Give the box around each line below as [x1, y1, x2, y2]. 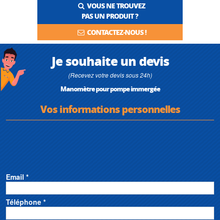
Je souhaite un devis [51, 52, 169, 70]
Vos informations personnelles [40, 102, 180, 116]
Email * [6, 171, 28, 182]
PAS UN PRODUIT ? [82, 10, 138, 21]
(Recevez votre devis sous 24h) [68, 70, 152, 79]
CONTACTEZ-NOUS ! [83, 27, 146, 37]
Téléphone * [6, 196, 46, 207]
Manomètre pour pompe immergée [60, 83, 160, 93]
